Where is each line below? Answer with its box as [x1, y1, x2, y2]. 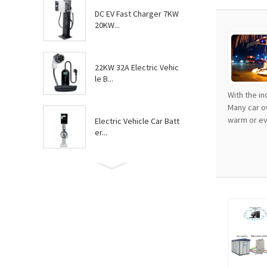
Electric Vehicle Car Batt [95, 116, 179, 126]
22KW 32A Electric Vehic [95, 62, 179, 73]
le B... [95, 73, 113, 84]
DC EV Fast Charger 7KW [95, 8, 179, 19]
